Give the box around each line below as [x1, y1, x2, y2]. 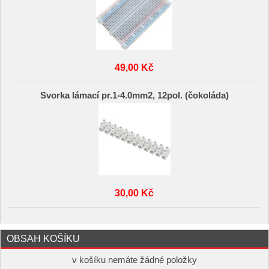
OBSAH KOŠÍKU [7, 233, 80, 244]
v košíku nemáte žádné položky [72, 255, 197, 265]
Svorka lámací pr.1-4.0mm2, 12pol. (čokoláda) [40, 90, 229, 100]
